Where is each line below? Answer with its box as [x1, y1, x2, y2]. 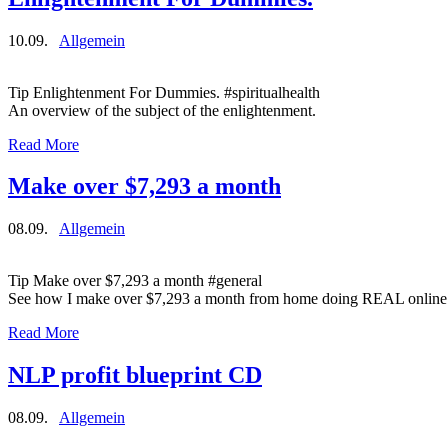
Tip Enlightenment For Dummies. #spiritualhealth [8, 83, 320, 101]
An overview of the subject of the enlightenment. [8, 101, 316, 119]
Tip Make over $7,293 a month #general [8, 272, 262, 290]
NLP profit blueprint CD [8, 362, 262, 389]
